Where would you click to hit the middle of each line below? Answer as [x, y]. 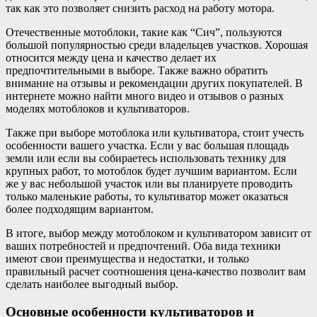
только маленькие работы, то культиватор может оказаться [147, 197]
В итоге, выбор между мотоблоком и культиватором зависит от [158, 234]
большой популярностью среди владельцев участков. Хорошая [157, 45]
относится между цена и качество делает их [111, 58]
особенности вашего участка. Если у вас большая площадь [147, 146]
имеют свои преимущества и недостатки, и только [127, 259]
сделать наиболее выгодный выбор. [92, 284]
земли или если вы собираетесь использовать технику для [146, 158]
